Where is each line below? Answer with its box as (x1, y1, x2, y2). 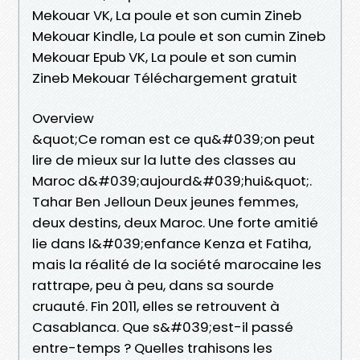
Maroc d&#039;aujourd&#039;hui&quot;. (32, 170, 312, 190)
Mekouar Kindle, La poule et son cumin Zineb (32, 26, 325, 46)
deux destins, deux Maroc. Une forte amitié (32, 212, 318, 232)
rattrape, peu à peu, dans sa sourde (32, 275, 274, 295)
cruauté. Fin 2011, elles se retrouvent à (32, 296, 280, 316)
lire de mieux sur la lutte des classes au (32, 149, 296, 170)
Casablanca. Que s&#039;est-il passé (32, 317, 293, 337)
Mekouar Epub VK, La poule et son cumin (32, 47, 297, 67)
